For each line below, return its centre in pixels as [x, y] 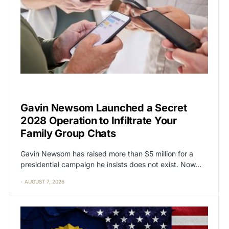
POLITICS [48, 89]
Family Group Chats [68, 133]
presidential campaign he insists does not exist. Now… [111, 164]
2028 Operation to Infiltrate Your [99, 120]
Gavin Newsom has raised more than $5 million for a [107, 153]
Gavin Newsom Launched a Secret [104, 108]
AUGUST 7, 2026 [44, 181]
